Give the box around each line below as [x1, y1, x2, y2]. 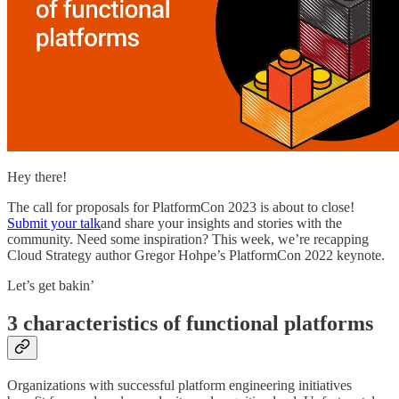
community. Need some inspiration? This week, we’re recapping [7, 232, 369, 248]
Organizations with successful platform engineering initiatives [7, 378, 352, 394]
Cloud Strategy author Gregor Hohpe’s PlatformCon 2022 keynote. [7, 248, 385, 264]
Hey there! [7, 169, 67, 185]
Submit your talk [7, 216, 101, 232]
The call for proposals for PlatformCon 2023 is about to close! [7, 199, 354, 216]
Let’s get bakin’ [7, 278, 94, 294]
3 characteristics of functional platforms [7, 312, 373, 336]
